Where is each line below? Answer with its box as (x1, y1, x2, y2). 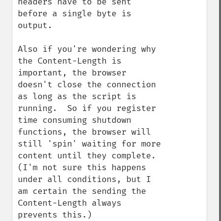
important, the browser (18, 68, 126, 78)
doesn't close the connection (18, 79, 156, 90)
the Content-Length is (18, 56, 121, 66)
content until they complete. (18, 150, 156, 161)
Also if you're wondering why (18, 44, 156, 54)
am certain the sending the (18, 186, 146, 196)
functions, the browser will (18, 127, 151, 137)
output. (18, 20, 52, 31)
